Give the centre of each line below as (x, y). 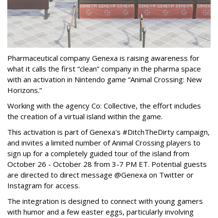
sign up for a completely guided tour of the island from (98, 154)
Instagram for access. (45, 186)
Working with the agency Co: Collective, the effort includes (104, 106)
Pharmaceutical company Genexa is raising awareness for (103, 58)
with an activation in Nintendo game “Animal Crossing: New (105, 80)
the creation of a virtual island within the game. (86, 117)
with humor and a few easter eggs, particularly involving (100, 212)
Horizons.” (26, 90)
